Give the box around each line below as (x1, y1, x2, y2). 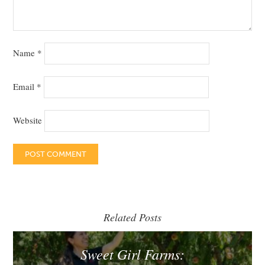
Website (13, 114, 43, 126)
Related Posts (104, 209, 161, 224)
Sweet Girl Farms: (80, 244, 185, 263)
